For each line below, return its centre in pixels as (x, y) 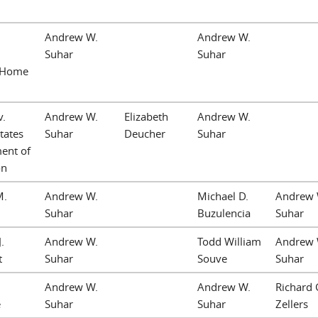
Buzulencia (224, 213)
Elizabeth (146, 116)
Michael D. (223, 196)
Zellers (292, 303)
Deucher (145, 133)
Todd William (229, 241)
